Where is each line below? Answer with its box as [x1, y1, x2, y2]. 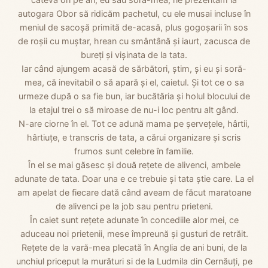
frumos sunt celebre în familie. [74, 146, 194, 156]
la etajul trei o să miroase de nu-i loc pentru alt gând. [29, 105, 239, 115]
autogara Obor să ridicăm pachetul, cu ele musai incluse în [17, 8, 251, 19]
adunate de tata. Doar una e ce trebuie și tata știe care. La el [14, 173, 254, 184]
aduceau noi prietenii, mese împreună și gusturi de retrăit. [20, 229, 248, 239]
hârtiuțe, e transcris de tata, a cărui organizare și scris [27, 132, 241, 142]
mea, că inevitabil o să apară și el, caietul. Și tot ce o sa [24, 77, 244, 87]
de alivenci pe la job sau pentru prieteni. [55, 201, 213, 211]
